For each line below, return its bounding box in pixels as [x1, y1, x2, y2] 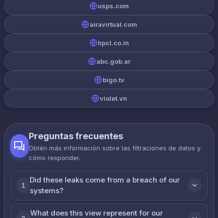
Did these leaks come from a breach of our [30, 175, 181, 184]
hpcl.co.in [98, 39, 129, 47]
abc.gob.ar [96, 57, 130, 65]
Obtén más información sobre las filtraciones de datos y [29, 144, 201, 152]
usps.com [98, 2, 129, 10]
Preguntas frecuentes [29, 131, 124, 141]
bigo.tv [102, 76, 125, 84]
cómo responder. [29, 154, 81, 162]
